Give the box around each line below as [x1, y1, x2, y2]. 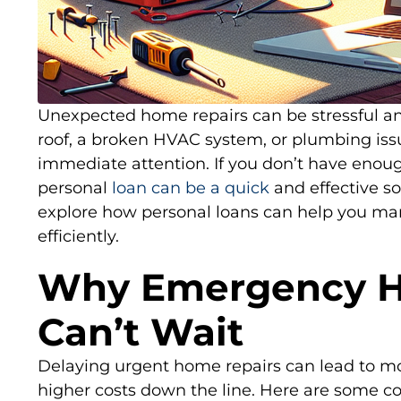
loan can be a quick [112, 178, 269, 199]
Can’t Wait [38, 309, 243, 356]
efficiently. [38, 226, 119, 247]
